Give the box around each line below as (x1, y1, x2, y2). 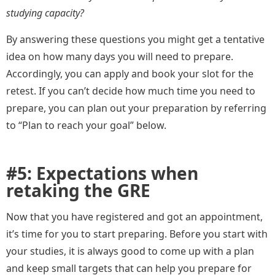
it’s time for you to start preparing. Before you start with (6, 227, 268, 241)
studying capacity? (6, 6, 84, 20)
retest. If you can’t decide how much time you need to (6, 84, 255, 98)
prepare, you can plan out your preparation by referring (6, 101, 266, 115)
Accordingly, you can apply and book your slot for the (6, 67, 254, 81)
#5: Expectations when (6, 161, 198, 185)
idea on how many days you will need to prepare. (6, 50, 233, 64)
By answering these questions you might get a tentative (6, 33, 265, 47)
